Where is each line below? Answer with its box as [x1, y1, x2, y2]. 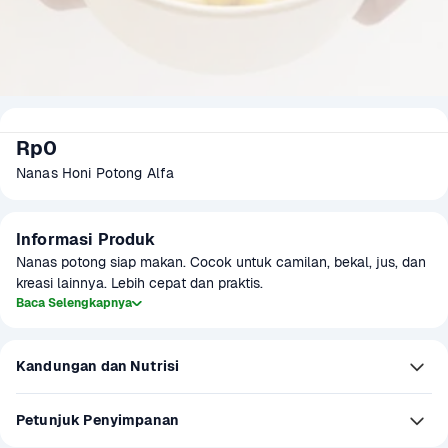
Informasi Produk [16, 229, 156, 250]
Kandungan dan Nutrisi [16, 357, 180, 375]
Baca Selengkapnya [16, 295, 132, 311]
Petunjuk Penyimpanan [16, 411, 179, 429]
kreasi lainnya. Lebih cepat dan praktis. [16, 274, 263, 292]
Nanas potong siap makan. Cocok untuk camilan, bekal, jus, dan [16, 253, 426, 271]
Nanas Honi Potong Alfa [16, 164, 175, 182]
